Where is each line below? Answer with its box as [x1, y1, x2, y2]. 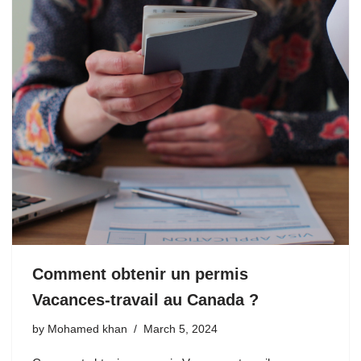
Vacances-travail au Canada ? [32, 291, 259, 309]
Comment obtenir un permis [32, 265, 248, 283]
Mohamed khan [48, 323, 127, 335]
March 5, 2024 [143, 323, 218, 335]
